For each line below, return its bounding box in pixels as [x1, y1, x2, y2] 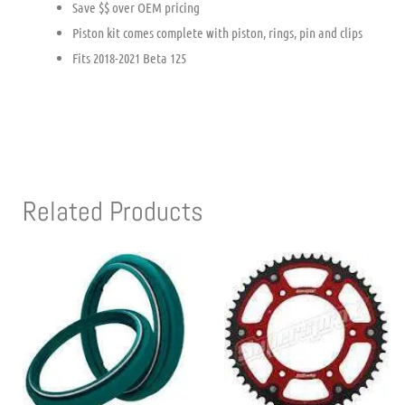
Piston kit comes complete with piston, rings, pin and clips [72, 24, 363, 42]
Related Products [23, 193, 203, 229]
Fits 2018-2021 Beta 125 [72, 50, 186, 67]
